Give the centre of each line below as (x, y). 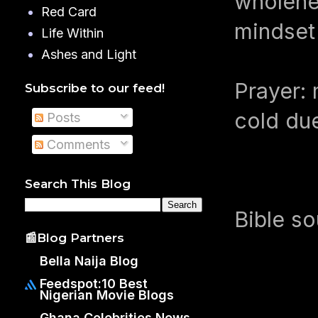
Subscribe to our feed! (95, 88)
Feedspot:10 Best (94, 283)
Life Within (72, 33)
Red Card (68, 12)
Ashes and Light (88, 55)
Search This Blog (78, 184)
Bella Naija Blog (89, 261)
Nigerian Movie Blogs (107, 295)
